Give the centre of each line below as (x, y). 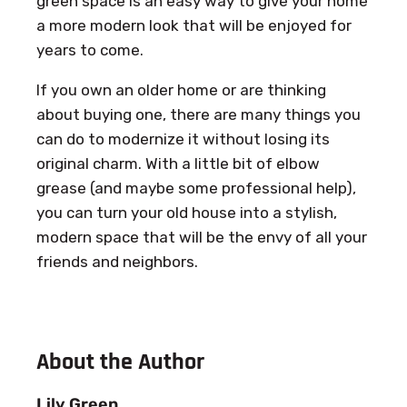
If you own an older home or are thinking (181, 89)
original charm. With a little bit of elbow (178, 163)
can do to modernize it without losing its (183, 139)
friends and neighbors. (117, 261)
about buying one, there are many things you (199, 114)
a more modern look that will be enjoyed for (194, 25)
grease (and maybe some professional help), (196, 188)
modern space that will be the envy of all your (202, 237)
